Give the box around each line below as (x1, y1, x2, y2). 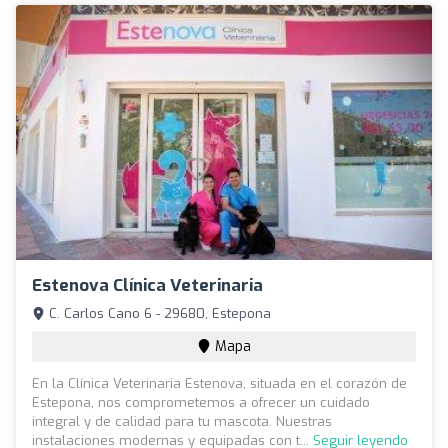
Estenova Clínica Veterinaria (32, 274, 263, 298)
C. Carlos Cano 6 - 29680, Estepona (45, 305, 271, 323)
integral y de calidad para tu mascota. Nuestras (32, 413, 332, 431)
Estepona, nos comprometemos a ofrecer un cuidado (32, 394, 370, 412)
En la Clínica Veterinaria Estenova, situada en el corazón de (32, 375, 407, 393)
